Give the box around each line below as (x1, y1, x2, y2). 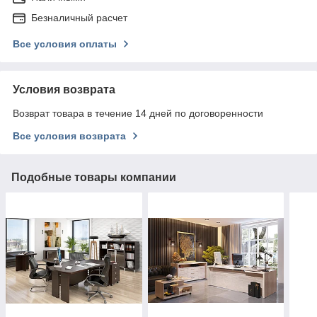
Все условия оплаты (13, 38, 117, 50)
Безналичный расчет (31, 12, 127, 24)
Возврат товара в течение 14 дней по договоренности (13, 108, 263, 120)
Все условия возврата (13, 130, 126, 142)
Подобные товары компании (11, 171, 176, 184)
